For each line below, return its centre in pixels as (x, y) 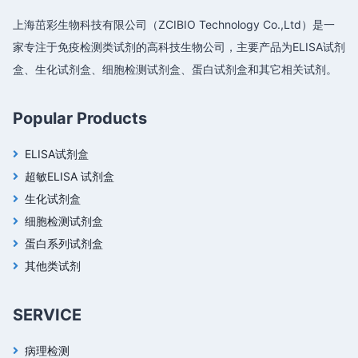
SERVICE (47, 314)
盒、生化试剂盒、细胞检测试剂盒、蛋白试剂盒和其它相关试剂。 (175, 69)
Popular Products (80, 118)
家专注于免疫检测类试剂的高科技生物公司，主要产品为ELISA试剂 (179, 46)
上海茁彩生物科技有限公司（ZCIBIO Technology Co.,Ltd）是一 (174, 24)
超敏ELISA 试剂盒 (70, 176)
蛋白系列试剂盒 (64, 243)
